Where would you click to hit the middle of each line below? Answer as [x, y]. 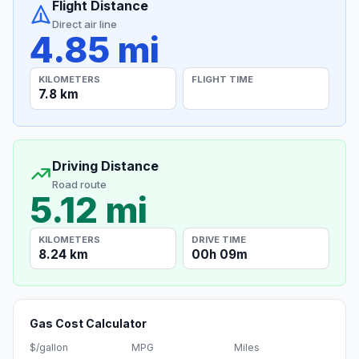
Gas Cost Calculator [88, 324]
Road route [79, 184]
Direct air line [85, 24]
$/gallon [49, 348]
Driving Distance [105, 165]
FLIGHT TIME [223, 79]
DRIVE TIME [219, 239]
